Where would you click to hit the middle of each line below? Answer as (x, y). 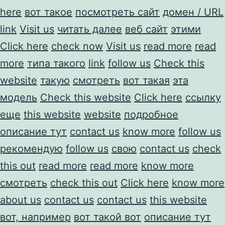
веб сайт (146, 29)
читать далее (90, 29)
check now (77, 46)
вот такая (146, 80)
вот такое (48, 12)
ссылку (203, 97)
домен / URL (193, 12)
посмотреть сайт (118, 12)
